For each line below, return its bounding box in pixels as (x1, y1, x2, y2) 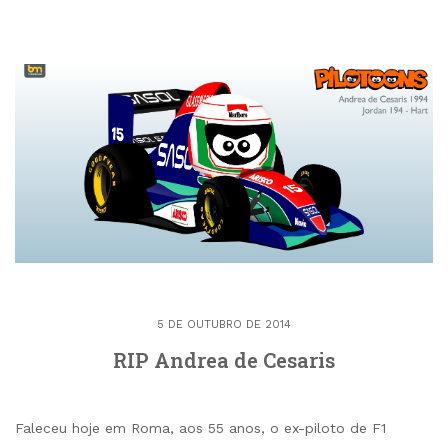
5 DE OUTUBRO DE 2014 (157, 317, 291, 331)
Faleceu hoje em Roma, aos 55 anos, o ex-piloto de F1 (15, 419, 386, 436)
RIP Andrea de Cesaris (113, 346, 335, 373)
